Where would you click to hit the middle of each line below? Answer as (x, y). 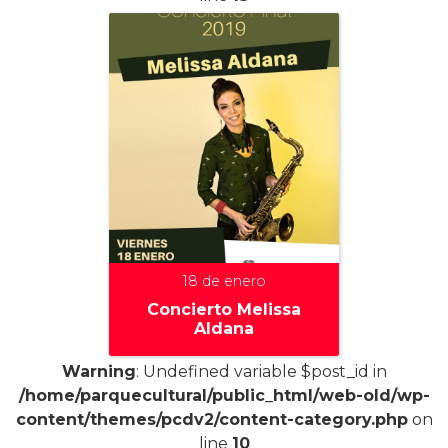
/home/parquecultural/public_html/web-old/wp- (224, 396)
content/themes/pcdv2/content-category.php (211, 420)
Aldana (224, 328)
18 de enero (224, 280)
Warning (98, 372)
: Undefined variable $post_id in (261, 372)
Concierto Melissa (224, 309)
